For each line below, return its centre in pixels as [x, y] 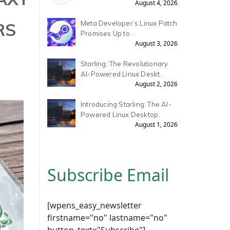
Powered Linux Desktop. [120, 114]
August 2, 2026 [156, 84]
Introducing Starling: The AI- [126, 104]
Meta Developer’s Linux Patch [129, 23]
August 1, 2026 [156, 124]
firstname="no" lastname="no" [107, 218]
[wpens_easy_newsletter [94, 205]
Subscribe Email [108, 175]
